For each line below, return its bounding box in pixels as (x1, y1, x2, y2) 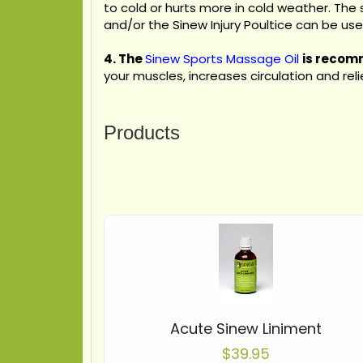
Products (104, 122, 180, 143)
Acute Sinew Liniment (170, 318, 322, 339)
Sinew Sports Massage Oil (145, 50, 299, 67)
